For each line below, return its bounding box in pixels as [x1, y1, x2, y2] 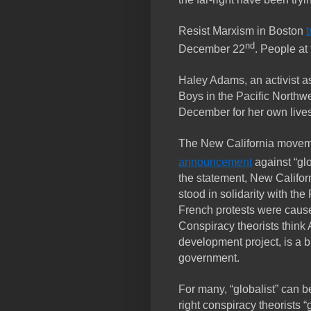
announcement [178, 155, 252, 168]
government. [178, 251, 239, 264]
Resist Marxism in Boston [178, 25, 306, 37]
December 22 [178, 43, 245, 56]
